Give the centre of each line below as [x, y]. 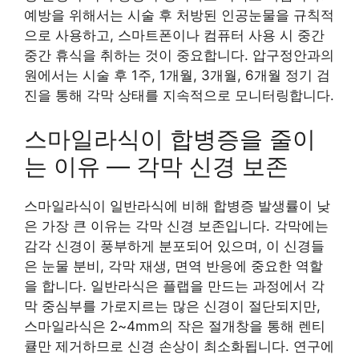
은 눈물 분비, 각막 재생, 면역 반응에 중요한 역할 [173, 266]
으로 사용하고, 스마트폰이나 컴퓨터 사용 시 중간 [174, 35]
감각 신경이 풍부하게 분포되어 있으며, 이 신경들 [174, 246]
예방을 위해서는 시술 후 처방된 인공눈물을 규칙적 [179, 15]
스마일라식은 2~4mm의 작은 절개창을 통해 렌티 [175, 326]
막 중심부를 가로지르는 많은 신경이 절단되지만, [172, 306]
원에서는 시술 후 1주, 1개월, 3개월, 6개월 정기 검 [177, 75]
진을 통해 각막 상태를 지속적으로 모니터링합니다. [179, 95]
